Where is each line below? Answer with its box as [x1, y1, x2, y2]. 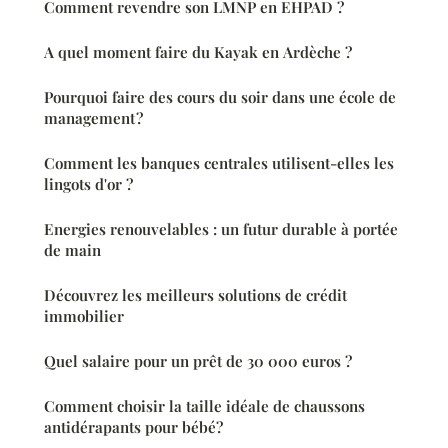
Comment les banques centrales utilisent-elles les [44, 152, 394, 173]
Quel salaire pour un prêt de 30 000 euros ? [44, 350, 352, 371]
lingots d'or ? [44, 173, 133, 194]
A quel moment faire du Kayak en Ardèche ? [44, 41, 352, 62]
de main [44, 239, 101, 260]
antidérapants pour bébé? [44, 416, 223, 437]
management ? [44, 107, 143, 128]
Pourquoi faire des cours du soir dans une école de [44, 86, 396, 107]
